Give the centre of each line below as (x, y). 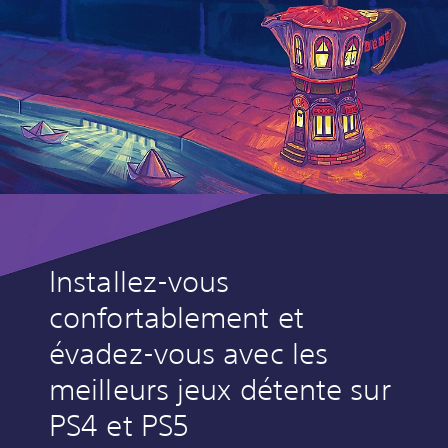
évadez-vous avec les (189, 354)
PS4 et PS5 (119, 426)
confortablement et (176, 318)
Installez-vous (139, 282)
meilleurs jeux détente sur (220, 390)
